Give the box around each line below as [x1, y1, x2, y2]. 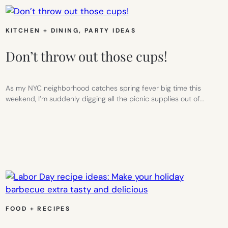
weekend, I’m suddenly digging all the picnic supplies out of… [5, 94, 204, 103]
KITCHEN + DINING [5, 26, 79, 35]
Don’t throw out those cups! [5, 47, 167, 65]
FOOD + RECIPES [5, 204, 71, 213]
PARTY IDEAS [84, 26, 136, 35]
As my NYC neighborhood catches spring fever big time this [5, 83, 201, 93]
